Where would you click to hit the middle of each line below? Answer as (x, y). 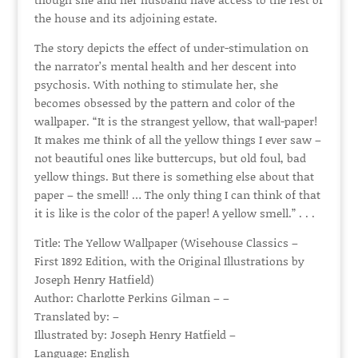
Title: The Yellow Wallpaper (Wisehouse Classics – (166, 243)
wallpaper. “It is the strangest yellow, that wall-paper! (175, 121)
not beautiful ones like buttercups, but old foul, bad (170, 158)
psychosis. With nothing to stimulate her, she (156, 84)
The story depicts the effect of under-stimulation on (171, 48)
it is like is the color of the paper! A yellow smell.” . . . (174, 213)
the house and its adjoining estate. (125, 18)
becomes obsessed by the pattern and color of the (164, 103)
